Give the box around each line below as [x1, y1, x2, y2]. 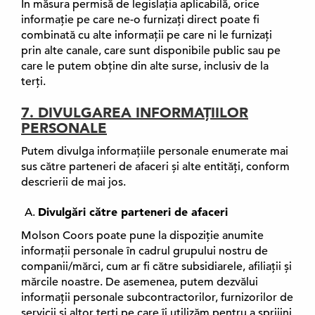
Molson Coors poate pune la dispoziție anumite [21, 229, 264, 243]
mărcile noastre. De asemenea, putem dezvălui [21, 275, 258, 289]
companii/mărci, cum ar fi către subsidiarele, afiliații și [21, 259, 292, 274]
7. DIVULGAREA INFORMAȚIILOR [21, 104, 248, 121]
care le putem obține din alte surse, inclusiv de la [21, 59, 269, 73]
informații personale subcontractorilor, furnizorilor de [21, 290, 293, 304]
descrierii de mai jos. [21, 175, 126, 189]
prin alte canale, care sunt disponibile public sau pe [21, 44, 281, 58]
